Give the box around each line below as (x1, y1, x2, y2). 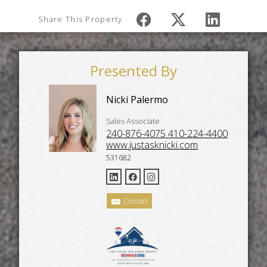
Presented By (90, 61, 177, 80)
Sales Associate (106, 115, 160, 126)
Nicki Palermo (106, 93, 169, 107)
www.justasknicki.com (106, 138, 198, 152)
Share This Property (38, 13, 123, 24)
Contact (123, 195, 148, 206)
